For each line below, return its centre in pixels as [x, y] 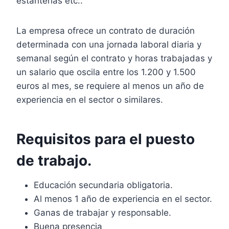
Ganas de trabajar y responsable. [102, 212]
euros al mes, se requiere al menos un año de [110, 86]
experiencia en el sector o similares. [90, 99]
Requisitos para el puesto [106, 139]
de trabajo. [54, 160]
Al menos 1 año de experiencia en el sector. [123, 199]
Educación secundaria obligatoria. [103, 185]
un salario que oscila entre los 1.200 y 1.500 [106, 72]
